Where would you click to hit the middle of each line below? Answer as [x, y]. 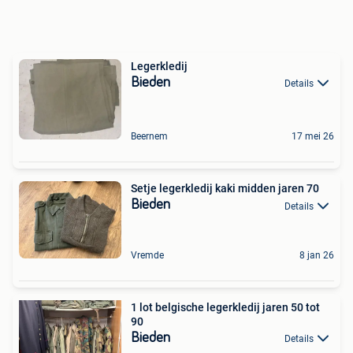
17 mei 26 [313, 137]
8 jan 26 [317, 256]
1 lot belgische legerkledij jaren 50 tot [225, 308]
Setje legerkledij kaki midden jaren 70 [225, 189]
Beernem [149, 137]
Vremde [147, 256]
